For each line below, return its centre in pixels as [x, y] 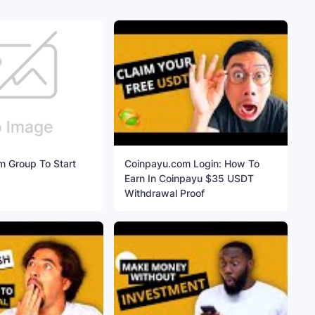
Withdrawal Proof [165, 193]
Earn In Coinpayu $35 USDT [189, 179]
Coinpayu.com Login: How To [192, 164]
